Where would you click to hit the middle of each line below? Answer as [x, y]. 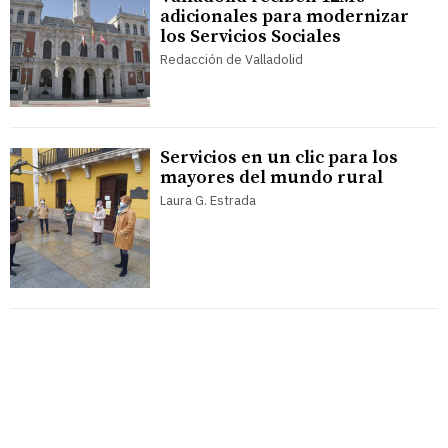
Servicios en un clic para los [279, 158]
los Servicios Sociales [250, 37]
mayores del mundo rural [271, 178]
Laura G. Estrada [208, 201]
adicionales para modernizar [284, 17]
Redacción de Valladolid [231, 60]
